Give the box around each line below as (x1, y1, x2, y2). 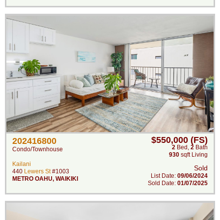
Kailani (12, 161, 31, 167)
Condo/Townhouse (12, 146, 63, 153)
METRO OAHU (12, 175, 53, 182)
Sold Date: (148, 180, 177, 187)
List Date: (151, 172, 177, 179)
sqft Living (179, 151, 208, 158)
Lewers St (24, 168, 51, 175)
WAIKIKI (55, 175, 78, 182)
